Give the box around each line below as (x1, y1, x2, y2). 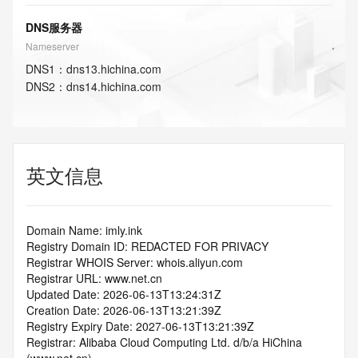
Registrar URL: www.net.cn (26, 270, 162, 286)
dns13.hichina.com (66, 61, 161, 77)
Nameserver (26, 39, 79, 53)
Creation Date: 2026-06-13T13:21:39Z (26, 302, 221, 318)
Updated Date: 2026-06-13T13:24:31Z (26, 286, 221, 302)
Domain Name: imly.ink (26, 222, 142, 238)
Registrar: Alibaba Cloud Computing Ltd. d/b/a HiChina (26, 334, 302, 350)
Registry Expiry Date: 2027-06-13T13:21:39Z (26, 318, 254, 334)
